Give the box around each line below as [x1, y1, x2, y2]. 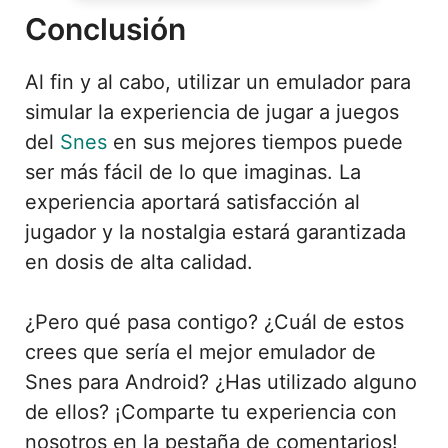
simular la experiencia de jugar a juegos [25, 99, 399, 124]
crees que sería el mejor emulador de [25, 339, 376, 364]
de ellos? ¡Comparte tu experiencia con [25, 399, 397, 424]
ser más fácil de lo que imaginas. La [25, 159, 361, 184]
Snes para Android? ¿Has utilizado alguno [25, 369, 417, 394]
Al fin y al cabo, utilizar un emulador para [25, 69, 411, 94]
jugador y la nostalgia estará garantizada [25, 219, 406, 244]
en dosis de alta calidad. [25, 249, 253, 274]
